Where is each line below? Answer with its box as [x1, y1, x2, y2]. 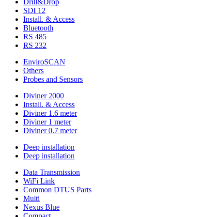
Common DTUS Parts [23, 186, 92, 194]
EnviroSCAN [23, 58, 65, 66]
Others [23, 66, 44, 75]
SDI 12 [23, 6, 46, 15]
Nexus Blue [23, 203, 60, 211]
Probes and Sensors [23, 75, 83, 83]
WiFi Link [23, 177, 55, 185]
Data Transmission [23, 168, 80, 176]
